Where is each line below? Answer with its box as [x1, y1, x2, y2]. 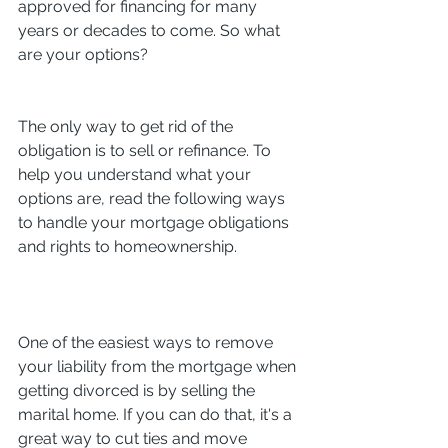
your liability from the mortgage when [18, 356, 300, 376]
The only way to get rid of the [18, 116, 237, 136]
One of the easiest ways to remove [18, 332, 277, 352]
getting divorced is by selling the [18, 380, 259, 400]
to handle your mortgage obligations [18, 212, 293, 232]
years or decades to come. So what [18, 20, 284, 40]
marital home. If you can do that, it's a [18, 404, 296, 424]
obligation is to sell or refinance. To [18, 140, 275, 160]
